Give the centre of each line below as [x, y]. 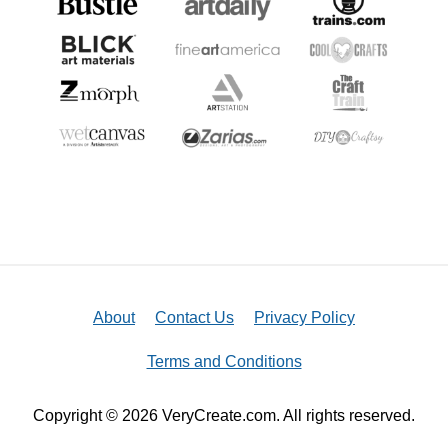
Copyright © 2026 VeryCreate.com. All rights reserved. [224, 415]
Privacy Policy [304, 317]
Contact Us [194, 317]
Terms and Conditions [224, 361]
